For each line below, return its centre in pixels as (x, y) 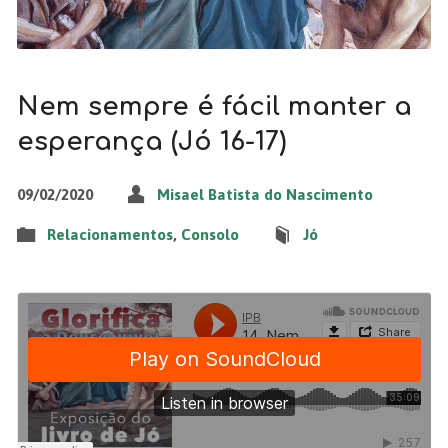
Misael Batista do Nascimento (264, 194)
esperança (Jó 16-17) (151, 141)
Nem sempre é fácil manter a (214, 106)
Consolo (209, 234)
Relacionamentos (109, 234)
